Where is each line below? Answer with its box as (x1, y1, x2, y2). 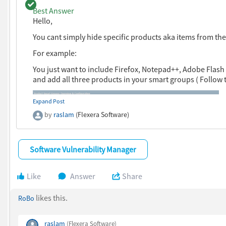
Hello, (33, 16, 54, 26)
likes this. (34, 193, 68, 203)
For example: (33, 48, 78, 59)
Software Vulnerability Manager (30, 144, 136, 155)
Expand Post (33, 97, 65, 105)
